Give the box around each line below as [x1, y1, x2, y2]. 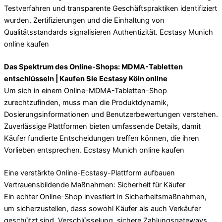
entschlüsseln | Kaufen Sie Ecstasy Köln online [4, 74, 167, 83]
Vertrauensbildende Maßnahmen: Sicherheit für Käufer [4, 180, 185, 189]
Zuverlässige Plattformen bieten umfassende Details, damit [4, 121, 201, 131]
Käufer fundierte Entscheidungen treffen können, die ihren [4, 133, 199, 143]
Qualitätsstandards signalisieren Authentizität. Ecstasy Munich [4, 28, 213, 37]
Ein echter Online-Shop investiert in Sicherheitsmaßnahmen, [4, 192, 207, 201]
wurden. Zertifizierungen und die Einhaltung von [4, 16, 165, 25]
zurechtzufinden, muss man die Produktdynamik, [4, 98, 168, 107]
